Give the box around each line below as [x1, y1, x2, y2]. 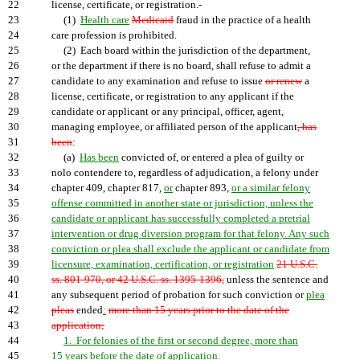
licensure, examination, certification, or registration [51, 259, 274, 270]
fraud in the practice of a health [174, 14, 311, 26]
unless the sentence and [224, 274, 329, 285]
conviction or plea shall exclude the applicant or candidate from [51, 243, 329, 255]
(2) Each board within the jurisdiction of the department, [51, 45, 310, 56]
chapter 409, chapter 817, [51, 182, 164, 194]
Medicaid [132, 14, 174, 26]
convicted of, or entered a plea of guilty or [119, 152, 304, 163]
